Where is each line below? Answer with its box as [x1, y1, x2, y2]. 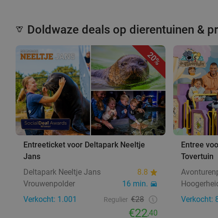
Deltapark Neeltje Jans [23, 167, 101, 177]
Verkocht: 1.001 [23, 194, 77, 204]
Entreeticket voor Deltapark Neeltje [23, 140, 145, 149]
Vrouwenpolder [23, 179, 75, 188]
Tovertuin [181, 151, 214, 161]
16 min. [122, 179, 148, 188]
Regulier [104, 195, 128, 203]
